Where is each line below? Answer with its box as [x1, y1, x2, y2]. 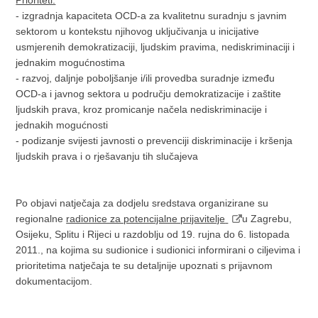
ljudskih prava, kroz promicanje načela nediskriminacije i [16, 104, 268, 115]
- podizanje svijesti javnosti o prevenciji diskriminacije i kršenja [16, 135, 293, 146]
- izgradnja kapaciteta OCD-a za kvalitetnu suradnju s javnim [16, 10, 287, 21]
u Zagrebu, [242, 213, 292, 224]
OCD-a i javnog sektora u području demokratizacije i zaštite [16, 88, 282, 99]
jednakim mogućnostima [16, 57, 126, 68]
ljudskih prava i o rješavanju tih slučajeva [16, 150, 199, 162]
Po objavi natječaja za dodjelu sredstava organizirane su [16, 197, 269, 209]
